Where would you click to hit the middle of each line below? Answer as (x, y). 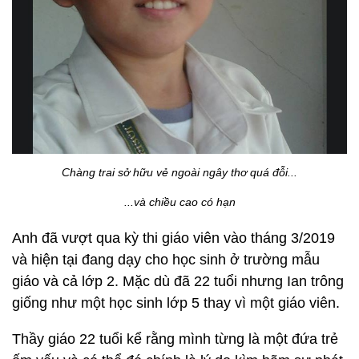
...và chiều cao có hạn (179, 202)
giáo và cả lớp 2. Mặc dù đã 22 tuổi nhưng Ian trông (178, 282)
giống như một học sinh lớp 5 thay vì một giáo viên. (176, 303)
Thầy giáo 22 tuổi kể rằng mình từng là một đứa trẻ (175, 339)
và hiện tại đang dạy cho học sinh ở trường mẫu (166, 260)
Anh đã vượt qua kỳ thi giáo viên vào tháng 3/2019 (173, 238)
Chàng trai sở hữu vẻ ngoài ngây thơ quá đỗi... (179, 173)
